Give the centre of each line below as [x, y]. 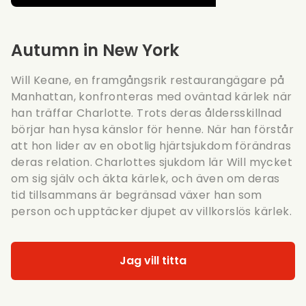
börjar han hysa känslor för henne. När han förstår [152, 129]
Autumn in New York [95, 50]
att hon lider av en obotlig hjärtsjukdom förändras [151, 145]
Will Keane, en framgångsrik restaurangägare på [148, 80]
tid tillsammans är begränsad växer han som [137, 195]
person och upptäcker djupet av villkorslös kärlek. [151, 211]
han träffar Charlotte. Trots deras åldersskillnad [147, 113]
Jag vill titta [153, 260]
